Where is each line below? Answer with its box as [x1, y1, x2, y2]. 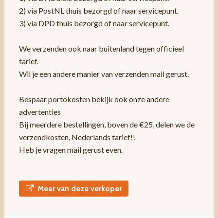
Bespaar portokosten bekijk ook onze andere [18, 94, 169, 104]
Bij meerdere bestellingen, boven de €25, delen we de [18, 119, 195, 129]
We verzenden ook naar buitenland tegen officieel [18, 43, 184, 53]
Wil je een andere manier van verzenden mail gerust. [18, 69, 189, 78]
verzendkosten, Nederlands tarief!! [18, 132, 135, 142]
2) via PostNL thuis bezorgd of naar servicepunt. [18, 5, 179, 15]
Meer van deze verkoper [37, 183, 122, 193]
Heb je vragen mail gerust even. [18, 145, 123, 154]
